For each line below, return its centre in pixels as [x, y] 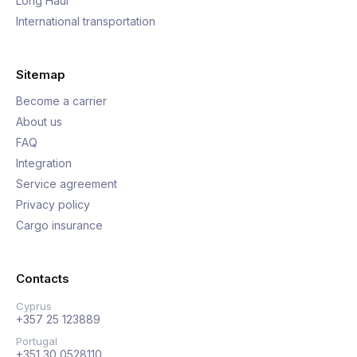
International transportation [86, 21]
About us [39, 122]
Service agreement [67, 184]
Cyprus [34, 306]
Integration [44, 163]
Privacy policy [53, 204]
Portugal [37, 341]
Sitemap [41, 75]
